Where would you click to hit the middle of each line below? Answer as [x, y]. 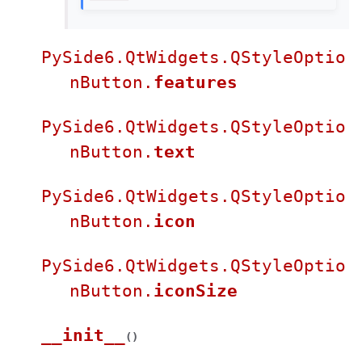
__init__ [83, 335]
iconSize [196, 290]
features [196, 82]
